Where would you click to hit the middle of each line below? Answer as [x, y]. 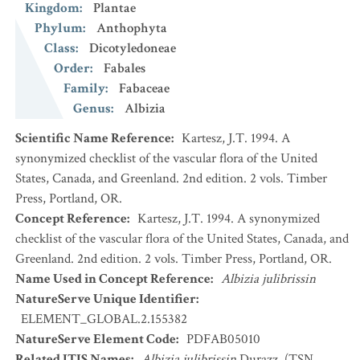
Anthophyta [132, 28]
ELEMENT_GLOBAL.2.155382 [104, 319]
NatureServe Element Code [96, 339]
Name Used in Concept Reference [113, 279]
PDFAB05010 [223, 339]
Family [84, 88]
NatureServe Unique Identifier [106, 299]
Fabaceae [144, 88]
